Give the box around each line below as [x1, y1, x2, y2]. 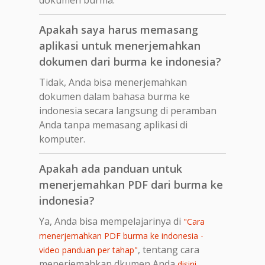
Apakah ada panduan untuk [39, 161, 182, 176]
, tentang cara [138, 243, 199, 256]
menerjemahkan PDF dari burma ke [39, 177, 223, 192]
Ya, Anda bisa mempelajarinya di [39, 214, 183, 228]
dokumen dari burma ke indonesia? [39, 54, 221, 69]
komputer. [39, 132, 85, 146]
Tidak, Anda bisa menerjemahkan [39, 75, 187, 89]
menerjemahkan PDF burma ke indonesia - [39, 230, 203, 241]
